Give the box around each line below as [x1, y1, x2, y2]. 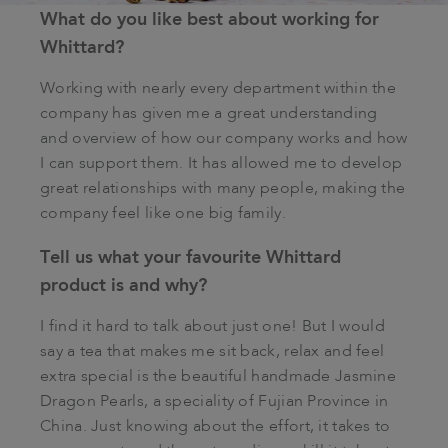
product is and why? [40, 273, 207, 296]
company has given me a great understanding [40, 105, 378, 122]
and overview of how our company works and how [40, 130, 408, 147]
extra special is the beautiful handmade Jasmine [40, 368, 397, 385]
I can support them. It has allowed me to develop [40, 155, 403, 172]
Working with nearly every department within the [40, 80, 397, 97]
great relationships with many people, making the [40, 180, 406, 197]
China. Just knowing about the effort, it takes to [40, 418, 391, 435]
